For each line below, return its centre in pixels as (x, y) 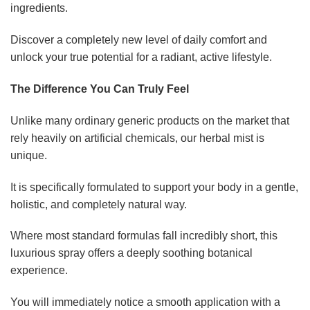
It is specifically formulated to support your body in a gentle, (154, 187)
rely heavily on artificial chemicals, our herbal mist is (137, 138)
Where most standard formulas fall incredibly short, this (144, 236)
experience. (39, 271)
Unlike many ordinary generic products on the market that (150, 120)
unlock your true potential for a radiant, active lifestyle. (141, 57)
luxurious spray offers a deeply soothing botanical (131, 253)
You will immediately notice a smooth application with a (145, 302)
